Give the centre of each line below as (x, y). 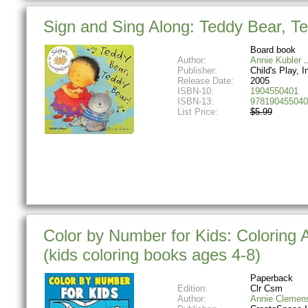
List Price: (199, 112)
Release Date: (205, 81)
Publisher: (197, 71)
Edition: (192, 288)
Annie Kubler (275, 60)
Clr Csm (266, 288)
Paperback (271, 278)
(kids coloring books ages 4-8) (152, 255)
